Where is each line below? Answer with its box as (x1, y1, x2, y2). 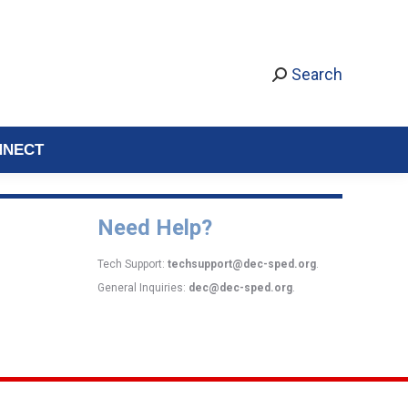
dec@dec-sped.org (189, 281, 292, 294)
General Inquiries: (97, 281, 189, 294)
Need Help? (97, 215, 212, 240)
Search (291, 65, 342, 84)
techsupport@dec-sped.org (168, 258, 316, 270)
